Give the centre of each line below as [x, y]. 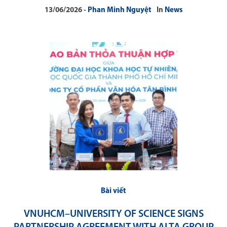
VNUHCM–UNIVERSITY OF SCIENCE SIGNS [113, 214]
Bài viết [113, 191]
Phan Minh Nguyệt [119, 10]
